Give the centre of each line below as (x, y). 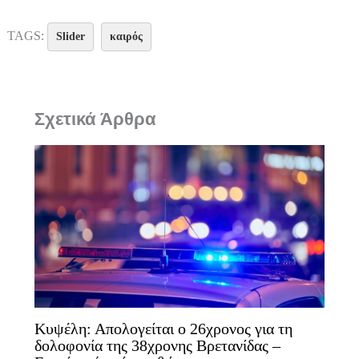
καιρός (126, 36)
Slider (70, 36)
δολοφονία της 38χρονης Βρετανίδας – (157, 346)
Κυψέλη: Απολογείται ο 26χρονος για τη (163, 329)
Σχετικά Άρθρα (95, 119)
